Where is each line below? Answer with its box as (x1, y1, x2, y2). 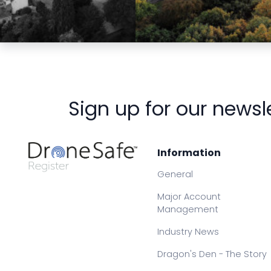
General (157, 168, 194, 181)
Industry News (157, 226, 220, 238)
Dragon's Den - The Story (157, 248, 267, 261)
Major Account (157, 191, 221, 203)
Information (157, 146, 221, 160)
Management (157, 203, 219, 216)
